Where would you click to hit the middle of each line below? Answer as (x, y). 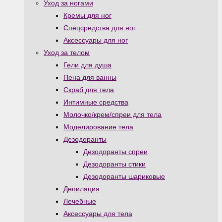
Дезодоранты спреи (115, 152)
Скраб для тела (89, 90)
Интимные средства (96, 102)
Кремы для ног (87, 16)
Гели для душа (87, 65)
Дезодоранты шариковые (124, 177)
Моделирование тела (98, 127)
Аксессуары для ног (96, 40)
